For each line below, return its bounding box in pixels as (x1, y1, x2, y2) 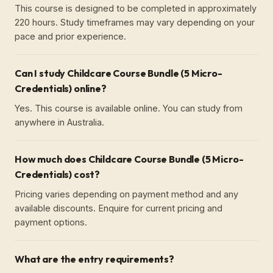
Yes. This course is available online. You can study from (15, 102, 243, 113)
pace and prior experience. (15, 30, 126, 41)
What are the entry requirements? (15, 252, 174, 265)
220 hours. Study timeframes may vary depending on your (15, 16, 255, 27)
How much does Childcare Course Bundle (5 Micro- (15, 152, 244, 165)
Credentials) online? (15, 82, 107, 94)
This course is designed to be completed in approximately (15, 2, 257, 13)
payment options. (15, 216, 87, 227)
